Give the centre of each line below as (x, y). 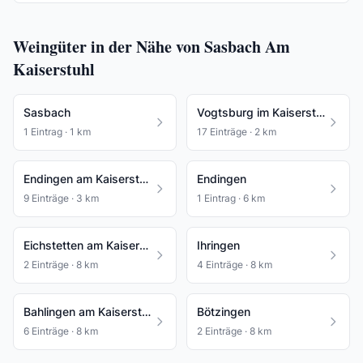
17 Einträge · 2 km (237, 132)
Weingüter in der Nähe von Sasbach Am (152, 47)
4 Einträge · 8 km (235, 265)
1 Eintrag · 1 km (57, 132)
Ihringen (218, 245)
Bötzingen (224, 312)
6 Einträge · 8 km (61, 331)
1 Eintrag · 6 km (231, 198)
